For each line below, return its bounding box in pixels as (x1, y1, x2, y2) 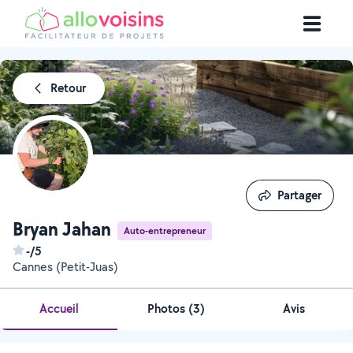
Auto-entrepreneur (124, 223, 206, 237)
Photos (147, 300, 189, 317)
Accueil (39, 300, 79, 317)
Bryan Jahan (13, 216, 111, 241)
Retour (50, 80, 86, 96)
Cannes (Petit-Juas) (13, 258, 118, 275)
